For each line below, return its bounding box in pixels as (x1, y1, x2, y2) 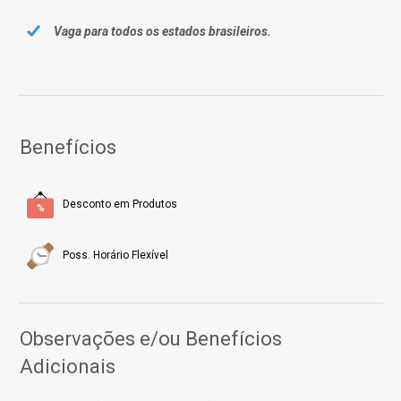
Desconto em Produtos (63, 197, 177, 210)
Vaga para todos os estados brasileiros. (54, 24, 271, 39)
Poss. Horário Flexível (63, 248, 168, 261)
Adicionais (20, 354, 115, 378)
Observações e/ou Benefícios (20, 327, 282, 350)
